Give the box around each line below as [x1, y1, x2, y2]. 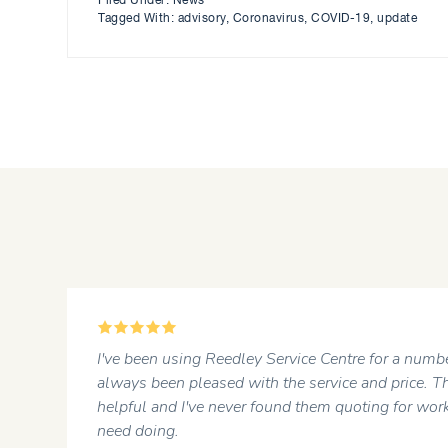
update [377, 11, 418, 26]
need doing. [97, 420, 180, 443]
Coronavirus [232, 11, 305, 26]
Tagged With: [98, 11, 178, 26]
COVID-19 [311, 11, 371, 26]
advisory [177, 11, 226, 26]
